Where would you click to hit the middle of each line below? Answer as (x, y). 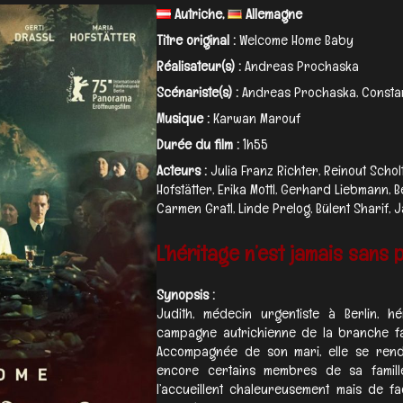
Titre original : (196, 40)
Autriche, (199, 13)
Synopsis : (186, 294)
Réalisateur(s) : (199, 66)
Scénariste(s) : (197, 92)
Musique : (183, 118)
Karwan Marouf (257, 118)
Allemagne (272, 13)
